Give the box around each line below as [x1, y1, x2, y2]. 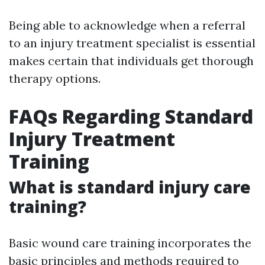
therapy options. [9, 71, 101, 86]
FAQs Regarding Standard [9, 104, 253, 130]
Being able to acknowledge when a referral [9, 18, 245, 33]
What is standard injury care [9, 176, 251, 199]
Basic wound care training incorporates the [9, 235, 251, 251]
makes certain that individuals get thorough [9, 53, 254, 69]
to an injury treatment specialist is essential [9, 35, 256, 51]
